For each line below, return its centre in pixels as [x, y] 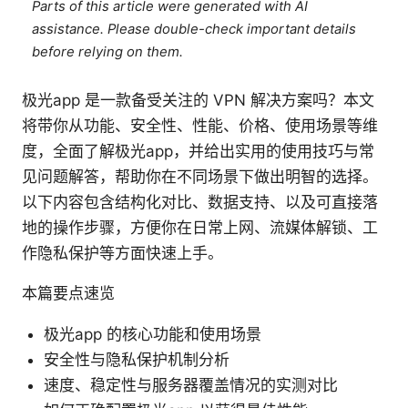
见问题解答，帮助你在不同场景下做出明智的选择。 [200, 177]
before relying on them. [108, 52]
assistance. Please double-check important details [194, 30]
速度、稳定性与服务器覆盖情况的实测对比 [191, 386]
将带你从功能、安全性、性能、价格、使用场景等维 [200, 126]
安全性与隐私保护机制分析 [137, 360]
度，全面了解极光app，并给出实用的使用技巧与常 [198, 152]
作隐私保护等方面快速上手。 [122, 254]
